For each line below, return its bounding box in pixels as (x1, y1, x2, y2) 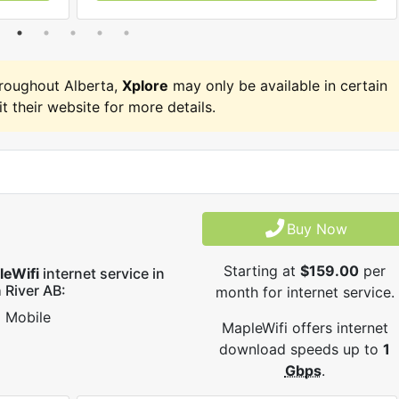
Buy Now (286, 220, 347, 238)
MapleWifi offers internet (221, 319, 388, 337)
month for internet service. (215, 283, 395, 301)
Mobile (4, 308, 51, 326)
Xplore (122, 77, 168, 94)
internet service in (38, 265, 165, 282)
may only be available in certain (168, 77, 387, 94)
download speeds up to (219, 340, 384, 358)
